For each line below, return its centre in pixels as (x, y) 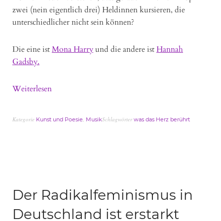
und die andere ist (125, 50)
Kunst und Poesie (59, 120)
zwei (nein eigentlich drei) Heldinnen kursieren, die (99, 10)
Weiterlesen (32, 89)
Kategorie (24, 119)
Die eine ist (32, 50)
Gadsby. (26, 62)
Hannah (170, 50)
